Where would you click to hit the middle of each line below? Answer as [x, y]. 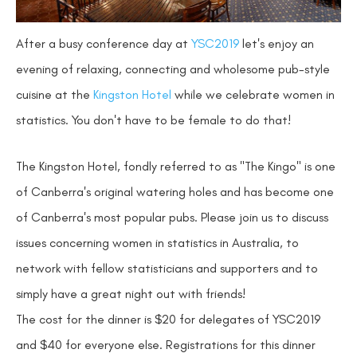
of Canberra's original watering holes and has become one [175, 191]
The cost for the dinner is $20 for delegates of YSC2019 [168, 319]
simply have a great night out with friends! [131, 293]
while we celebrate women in [253, 95]
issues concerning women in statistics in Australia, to [157, 242]
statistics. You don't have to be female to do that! [153, 120]
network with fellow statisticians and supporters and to [167, 268]
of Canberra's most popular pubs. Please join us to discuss [172, 217]
